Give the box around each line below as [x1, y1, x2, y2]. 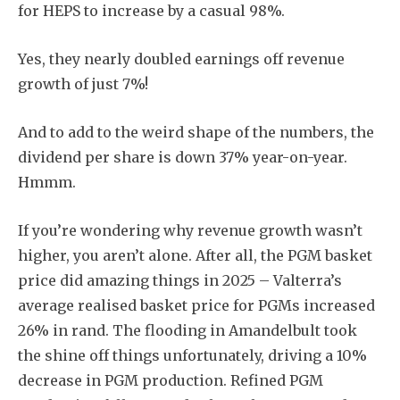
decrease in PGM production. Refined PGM [18, 371, 323, 389]
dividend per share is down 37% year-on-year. [18, 147, 347, 166]
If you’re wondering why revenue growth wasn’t [18, 221, 362, 239]
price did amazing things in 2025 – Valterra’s [18, 271, 342, 289]
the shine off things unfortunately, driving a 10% [18, 346, 367, 364]
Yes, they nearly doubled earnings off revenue [18, 49, 345, 68]
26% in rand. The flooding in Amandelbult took [18, 321, 357, 339]
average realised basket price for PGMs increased [18, 296, 375, 314]
